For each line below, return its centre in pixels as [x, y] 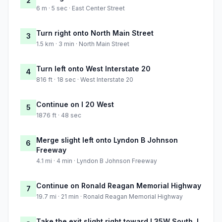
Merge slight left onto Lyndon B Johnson [107, 140]
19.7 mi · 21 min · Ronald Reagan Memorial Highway [110, 197]
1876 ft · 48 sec [59, 115]
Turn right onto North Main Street [95, 33]
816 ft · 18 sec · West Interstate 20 [85, 80]
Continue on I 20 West [75, 105]
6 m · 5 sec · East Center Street [81, 8]
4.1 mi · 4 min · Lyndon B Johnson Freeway [97, 161]
